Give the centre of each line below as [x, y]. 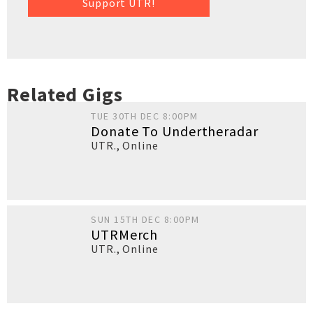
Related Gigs [65, 94]
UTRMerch [125, 234]
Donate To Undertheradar [175, 131]
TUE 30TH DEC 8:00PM [145, 116]
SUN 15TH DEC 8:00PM [145, 219]
